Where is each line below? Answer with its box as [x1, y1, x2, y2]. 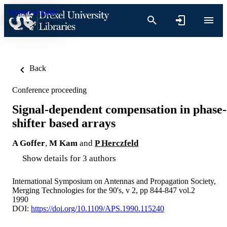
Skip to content [8, 8, 56, 17]
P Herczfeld [95, 138, 138, 148]
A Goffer [12, 138, 45, 148]
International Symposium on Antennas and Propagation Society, [12, 176, 216, 185]
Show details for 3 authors [22, 153, 116, 163]
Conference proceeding [12, 86, 87, 94]
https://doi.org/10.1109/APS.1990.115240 [31, 204, 164, 213]
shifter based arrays [12, 116, 116, 130]
